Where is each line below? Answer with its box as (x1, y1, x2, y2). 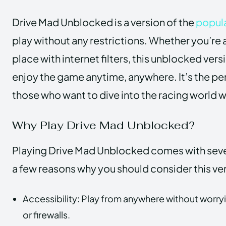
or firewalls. (23, 208, 70, 220)
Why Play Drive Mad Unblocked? (12, 118, 195, 132)
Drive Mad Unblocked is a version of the (12, 15, 196, 28)
